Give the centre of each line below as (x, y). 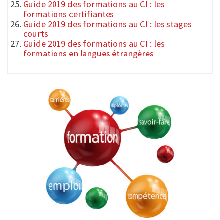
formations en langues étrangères (88, 54)
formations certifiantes (69, 14)
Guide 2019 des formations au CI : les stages (107, 24)
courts (36, 34)
